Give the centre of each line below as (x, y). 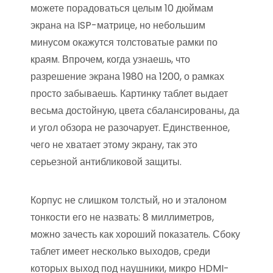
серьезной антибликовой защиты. (106, 162)
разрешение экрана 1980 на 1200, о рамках (127, 76)
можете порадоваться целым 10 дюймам (122, 8)
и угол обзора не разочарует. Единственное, (130, 128)
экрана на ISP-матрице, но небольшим (118, 25)
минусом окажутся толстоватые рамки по (124, 42)
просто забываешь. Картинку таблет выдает (129, 94)
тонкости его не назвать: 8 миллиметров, (122, 217)
